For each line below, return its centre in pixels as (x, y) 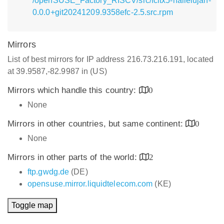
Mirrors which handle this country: (73, 90)
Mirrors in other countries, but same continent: (96, 124)
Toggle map (32, 205)
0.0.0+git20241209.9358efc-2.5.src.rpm (103, 12)
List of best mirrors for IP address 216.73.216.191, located (110, 59)
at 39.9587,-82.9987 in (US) (57, 71)
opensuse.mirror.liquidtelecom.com (90, 184)
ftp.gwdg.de (48, 172)
